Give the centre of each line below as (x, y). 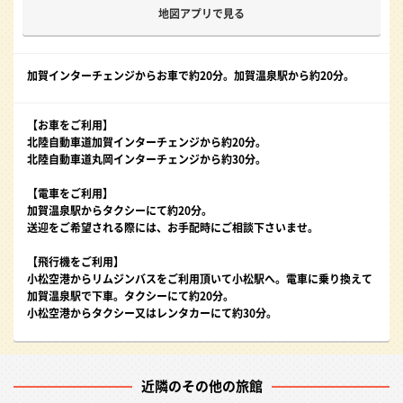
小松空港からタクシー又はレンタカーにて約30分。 (152, 313)
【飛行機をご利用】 (76, 262)
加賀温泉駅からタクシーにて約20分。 (120, 211)
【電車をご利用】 (70, 194)
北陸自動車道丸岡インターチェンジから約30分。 (147, 160)
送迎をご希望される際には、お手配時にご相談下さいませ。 (173, 228)
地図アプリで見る (201, 14)
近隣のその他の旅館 (201, 386)
